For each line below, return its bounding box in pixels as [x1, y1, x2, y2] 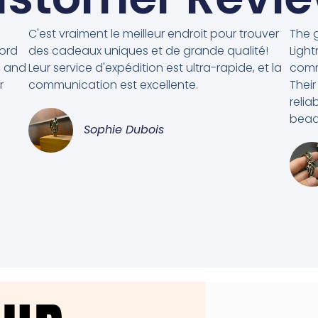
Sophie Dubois [84, 121, 164, 138]
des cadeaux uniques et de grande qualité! [28, 43, 268, 60]
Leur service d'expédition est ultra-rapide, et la [28, 60, 282, 77]
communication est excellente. [28, 77, 198, 94]
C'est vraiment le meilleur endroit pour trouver [28, 26, 279, 43]
